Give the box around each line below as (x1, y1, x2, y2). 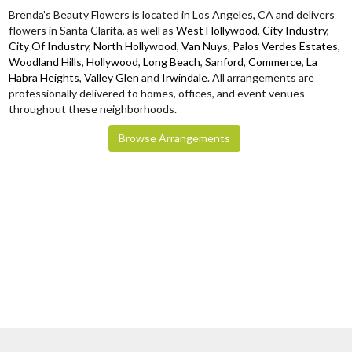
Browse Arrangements (119, 131, 230, 145)
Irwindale (162, 71, 207, 85)
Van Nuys (181, 39, 228, 53)
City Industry (262, 24, 327, 38)
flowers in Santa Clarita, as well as (9, 24, 176, 38)
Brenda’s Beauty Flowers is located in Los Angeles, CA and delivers (9, 8, 335, 22)
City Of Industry (9, 39, 89, 53)
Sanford (205, 55, 244, 69)
